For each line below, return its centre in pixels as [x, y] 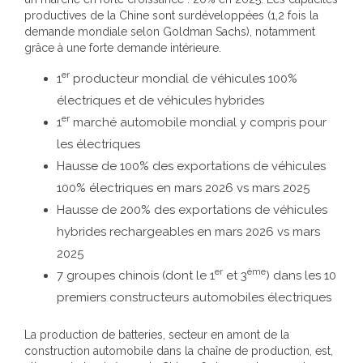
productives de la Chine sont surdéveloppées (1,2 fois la [171, 15]
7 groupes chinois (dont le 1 [136, 275]
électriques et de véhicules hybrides [160, 100]
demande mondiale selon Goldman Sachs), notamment [170, 31]
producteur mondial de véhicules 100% [184, 78]
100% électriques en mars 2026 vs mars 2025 [183, 188]
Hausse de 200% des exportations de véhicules [192, 209]
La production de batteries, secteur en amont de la [157, 335]
